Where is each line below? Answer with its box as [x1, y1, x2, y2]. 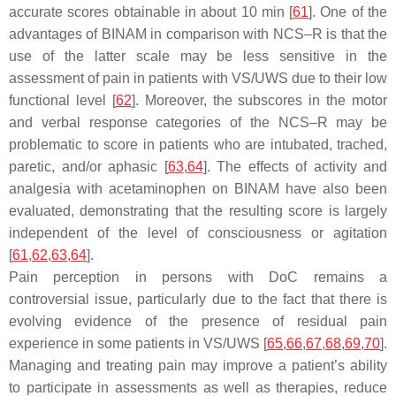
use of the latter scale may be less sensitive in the [9, 49, 387, 65]
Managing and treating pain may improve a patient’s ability [9, 358, 387, 374]
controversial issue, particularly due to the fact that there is [9, 292, 387, 308]
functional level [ [9, 93, 116, 109]
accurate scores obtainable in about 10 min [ [9, 4, 293, 20]
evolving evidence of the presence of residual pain [9, 314, 387, 330]
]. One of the [308, 4, 388, 20]
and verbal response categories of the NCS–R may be [9, 115, 387, 131]
